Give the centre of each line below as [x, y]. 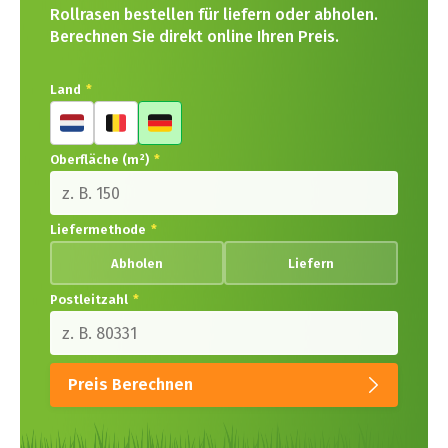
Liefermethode [99, 230]
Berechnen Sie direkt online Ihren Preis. [194, 37]
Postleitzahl [90, 300]
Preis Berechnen [130, 385]
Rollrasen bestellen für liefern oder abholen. [214, 15]
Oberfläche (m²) [101, 160]
